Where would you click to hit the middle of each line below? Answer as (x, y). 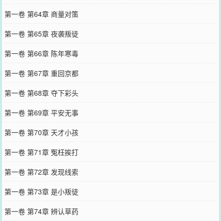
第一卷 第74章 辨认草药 (41, 211)
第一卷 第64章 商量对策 (41, 14)
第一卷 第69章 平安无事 (41, 112)
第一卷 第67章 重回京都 (41, 73)
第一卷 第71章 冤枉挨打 (41, 152)
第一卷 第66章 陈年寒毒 (41, 53)
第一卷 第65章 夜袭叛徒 (41, 33)
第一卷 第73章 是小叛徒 (41, 191)
